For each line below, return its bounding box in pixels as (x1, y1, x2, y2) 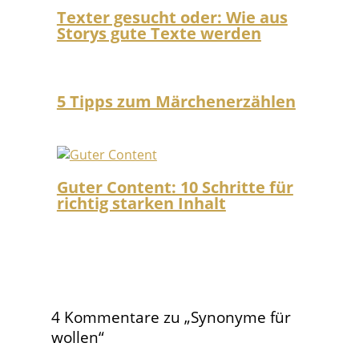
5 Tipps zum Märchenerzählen (56, 90, 296, 112)
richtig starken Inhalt (56, 192, 226, 214)
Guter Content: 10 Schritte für (56, 175, 293, 198)
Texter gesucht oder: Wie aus (56, 6, 288, 28)
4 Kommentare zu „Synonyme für (51, 306, 292, 327)
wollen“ (51, 326, 105, 347)
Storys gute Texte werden (56, 22, 261, 44)
